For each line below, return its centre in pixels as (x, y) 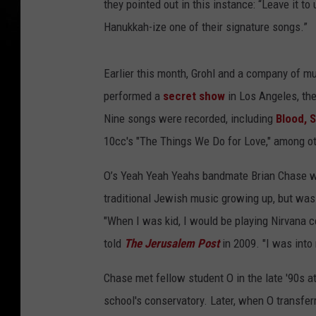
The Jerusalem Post (172, 244)
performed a (133, 96)
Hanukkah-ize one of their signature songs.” (206, 27)
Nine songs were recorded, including (190, 119)
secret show (194, 96)
